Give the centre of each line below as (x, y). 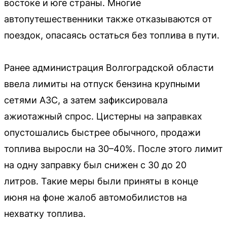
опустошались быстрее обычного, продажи (102, 132)
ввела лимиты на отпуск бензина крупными (102, 84)
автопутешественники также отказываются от (108, 19)
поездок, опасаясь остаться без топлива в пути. (112, 35)
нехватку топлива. (45, 213)
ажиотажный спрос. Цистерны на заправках (103, 116)
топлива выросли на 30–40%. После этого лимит (113, 148)
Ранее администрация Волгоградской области (109, 67)
